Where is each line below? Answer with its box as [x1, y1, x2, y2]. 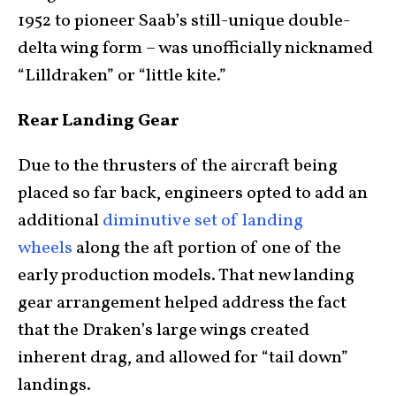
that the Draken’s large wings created [18, 318, 309, 343]
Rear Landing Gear [18, 109, 179, 133]
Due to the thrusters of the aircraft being [18, 154, 338, 179]
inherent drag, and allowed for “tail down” [18, 346, 348, 370]
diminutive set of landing [103, 209, 303, 233]
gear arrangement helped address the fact [18, 291, 346, 316]
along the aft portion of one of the [72, 236, 341, 261]
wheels [18, 236, 72, 261]
